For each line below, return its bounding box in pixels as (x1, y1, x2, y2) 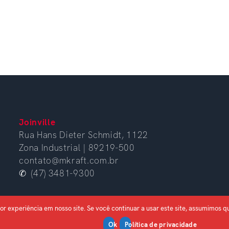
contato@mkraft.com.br (19, 154, 119, 166)
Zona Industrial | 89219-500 (19, 142, 135, 153)
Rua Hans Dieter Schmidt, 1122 (19, 129, 149, 141)
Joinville (19, 116, 56, 128)
